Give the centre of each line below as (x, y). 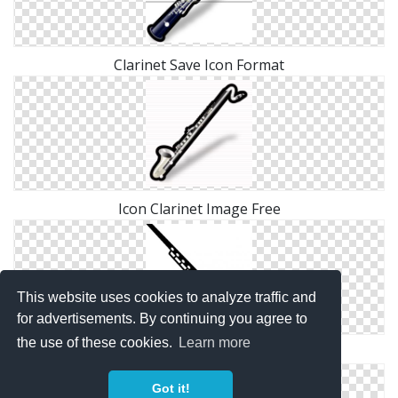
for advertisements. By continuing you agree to (163, 318)
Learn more (215, 343)
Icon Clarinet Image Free (199, 209)
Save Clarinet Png (199, 353)
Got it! (171, 389)
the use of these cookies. (97, 343)
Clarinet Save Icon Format (199, 65)
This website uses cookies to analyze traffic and (167, 297)
